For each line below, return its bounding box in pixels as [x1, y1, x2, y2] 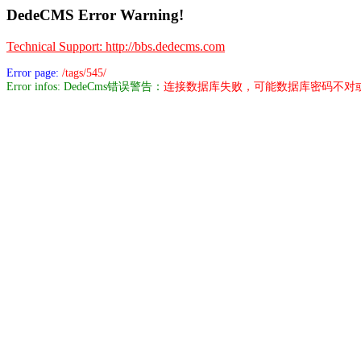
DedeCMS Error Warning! [6, 6, 184, 23]
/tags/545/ [62, 66, 106, 79]
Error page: [6, 66, 62, 79]
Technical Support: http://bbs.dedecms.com [6, 39, 225, 53]
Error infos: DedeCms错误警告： [6, 80, 164, 93]
